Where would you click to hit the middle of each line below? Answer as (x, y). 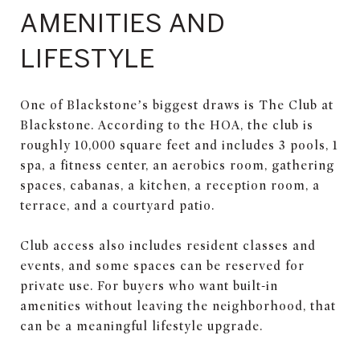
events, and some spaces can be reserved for (162, 266)
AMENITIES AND (123, 22)
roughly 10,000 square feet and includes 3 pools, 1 (179, 145)
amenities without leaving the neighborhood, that (178, 306)
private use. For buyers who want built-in (149, 286)
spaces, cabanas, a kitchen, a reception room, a (170, 185)
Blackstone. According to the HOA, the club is (167, 125)
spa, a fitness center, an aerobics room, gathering (177, 165)
